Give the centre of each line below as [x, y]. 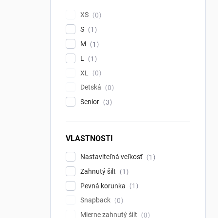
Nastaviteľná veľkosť [112, 157]
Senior [91, 102]
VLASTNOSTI [89, 138]
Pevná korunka [104, 186]
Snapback [96, 200]
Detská [91, 87]
